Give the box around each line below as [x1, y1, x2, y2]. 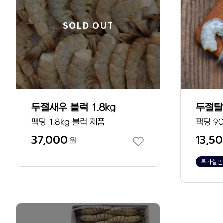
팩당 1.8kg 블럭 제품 [31, 117, 105, 127]
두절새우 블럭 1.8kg [31, 102, 116, 113]
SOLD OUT [63, 18, 113, 31]
